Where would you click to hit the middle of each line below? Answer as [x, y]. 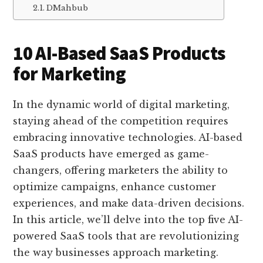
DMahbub [67, 8]
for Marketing [70, 74]
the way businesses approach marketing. [116, 253]
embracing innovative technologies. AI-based [128, 138]
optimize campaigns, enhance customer [115, 187]
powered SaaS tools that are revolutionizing [126, 236]
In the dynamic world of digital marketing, [122, 105]
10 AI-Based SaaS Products [119, 54]
